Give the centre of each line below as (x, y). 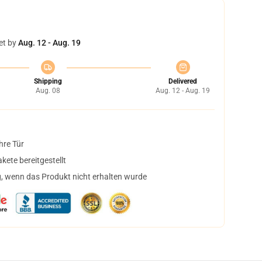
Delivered (183, 81)
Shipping (48, 81)
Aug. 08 (48, 91)
